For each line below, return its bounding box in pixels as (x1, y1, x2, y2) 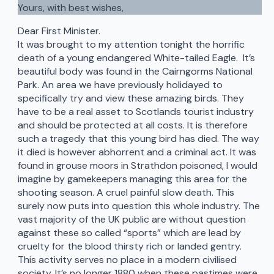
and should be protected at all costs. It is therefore (17, 119, 248, 132)
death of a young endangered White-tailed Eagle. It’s (17, 51, 255, 65)
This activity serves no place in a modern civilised (17, 253, 237, 267)
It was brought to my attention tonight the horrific (17, 38, 245, 51)
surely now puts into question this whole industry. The (17, 199, 260, 213)
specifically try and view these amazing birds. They (17, 92, 244, 105)
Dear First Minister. (17, 24, 103, 38)
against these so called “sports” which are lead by (17, 226, 241, 240)
